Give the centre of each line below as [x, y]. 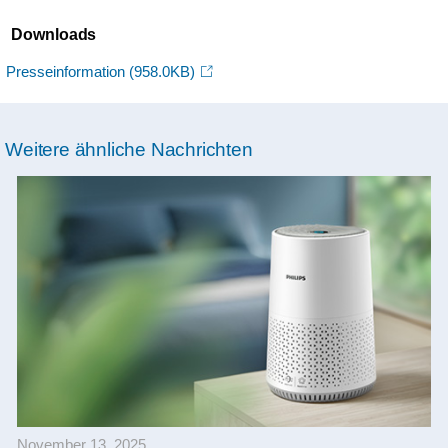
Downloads [54, 34]
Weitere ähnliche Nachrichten [129, 149]
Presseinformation [67, 71]
